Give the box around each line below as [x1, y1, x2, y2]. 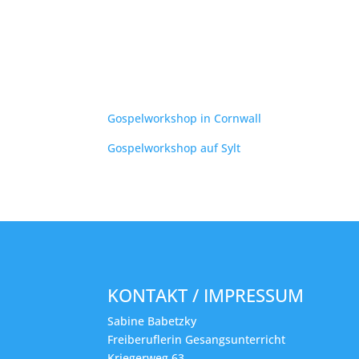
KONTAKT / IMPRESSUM [107, 282, 305, 307]
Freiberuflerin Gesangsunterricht [107, 331, 286, 347]
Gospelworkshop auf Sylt [107, 139, 241, 155]
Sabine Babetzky [107, 313, 197, 329]
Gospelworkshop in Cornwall [107, 110, 262, 126]
